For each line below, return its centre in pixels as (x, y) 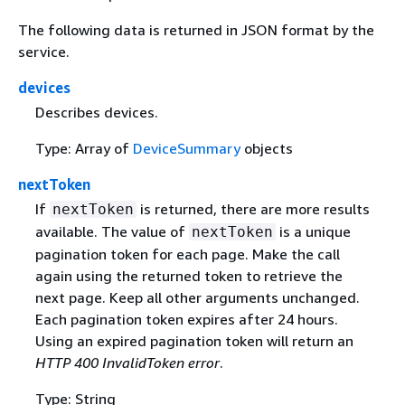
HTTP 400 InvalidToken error (127, 363)
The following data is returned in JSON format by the (196, 29)
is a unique (313, 231)
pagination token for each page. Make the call (187, 254)
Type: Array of (84, 148)
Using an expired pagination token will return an (194, 341)
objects (266, 148)
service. (44, 51)
